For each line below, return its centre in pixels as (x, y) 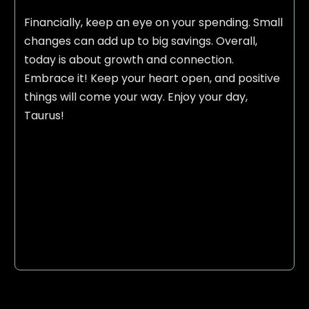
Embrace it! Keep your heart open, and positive (152, 79)
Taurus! (44, 116)
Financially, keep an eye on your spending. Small (153, 23)
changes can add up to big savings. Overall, (140, 41)
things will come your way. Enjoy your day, (136, 97)
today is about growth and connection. (129, 60)
